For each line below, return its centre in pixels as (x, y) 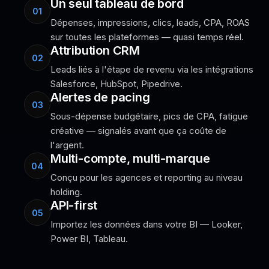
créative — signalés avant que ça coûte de (138, 131)
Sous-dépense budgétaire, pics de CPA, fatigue (149, 116)
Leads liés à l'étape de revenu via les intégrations (152, 69)
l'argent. (67, 145)
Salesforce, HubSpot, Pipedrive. (116, 84)
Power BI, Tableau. (89, 239)
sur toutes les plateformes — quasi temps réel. (147, 37)
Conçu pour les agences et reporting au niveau (147, 177)
